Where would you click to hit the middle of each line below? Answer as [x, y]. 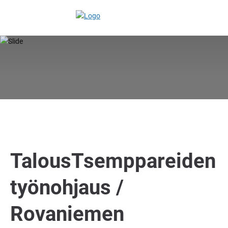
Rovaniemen [67, 214]
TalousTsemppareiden [113, 161]
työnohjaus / [67, 188]
